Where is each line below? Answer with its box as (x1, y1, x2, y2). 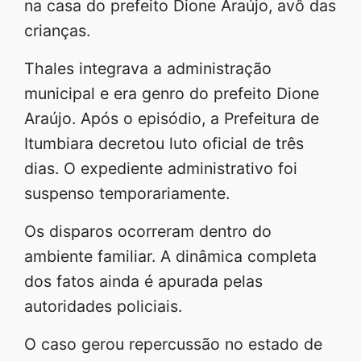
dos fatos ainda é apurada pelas (24, 271, 263, 291)
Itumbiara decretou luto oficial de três (24, 133, 304, 153)
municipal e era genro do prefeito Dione (24, 83, 319, 103)
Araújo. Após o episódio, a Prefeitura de (24, 108, 319, 128)
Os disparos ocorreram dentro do (24, 221, 272, 241)
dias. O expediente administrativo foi (24, 158, 297, 178)
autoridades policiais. (24, 296, 182, 316)
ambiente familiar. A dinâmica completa (24, 246, 317, 266)
